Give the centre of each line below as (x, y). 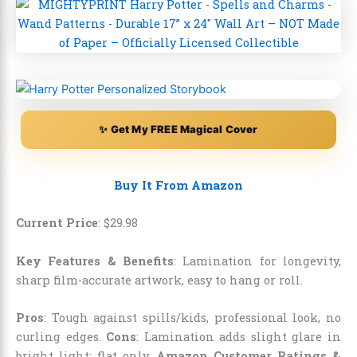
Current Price (57, 223)
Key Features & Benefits (95, 261)
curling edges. (61, 337)
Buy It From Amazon (178, 186)
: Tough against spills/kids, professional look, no (192, 318)
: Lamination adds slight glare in (239, 337)
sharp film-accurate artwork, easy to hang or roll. (159, 280)
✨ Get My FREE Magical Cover (178, 129)
